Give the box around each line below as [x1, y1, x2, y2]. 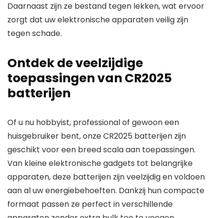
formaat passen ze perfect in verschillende [7, 199, 173, 210]
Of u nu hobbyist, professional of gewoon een [7, 117, 179, 128]
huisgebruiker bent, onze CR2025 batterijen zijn [7, 130, 186, 142]
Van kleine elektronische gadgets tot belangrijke [7, 158, 193, 169]
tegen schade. [7, 28, 62, 39]
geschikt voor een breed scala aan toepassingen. [7, 144, 196, 155]
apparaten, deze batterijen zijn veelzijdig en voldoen [7, 171, 205, 182]
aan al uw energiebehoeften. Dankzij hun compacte [7, 185, 204, 196]
